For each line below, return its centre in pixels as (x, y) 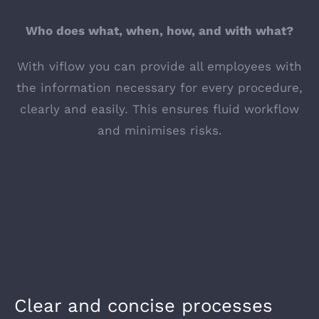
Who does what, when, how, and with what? (159, 31)
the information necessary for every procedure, (159, 88)
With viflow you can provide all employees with (159, 66)
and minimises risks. (159, 130)
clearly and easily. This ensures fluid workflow (159, 109)
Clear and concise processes (143, 306)
